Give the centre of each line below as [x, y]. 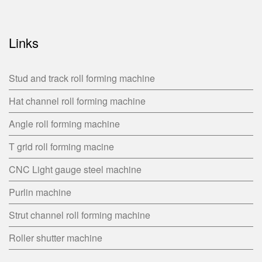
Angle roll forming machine [64, 124]
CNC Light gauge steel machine [75, 170]
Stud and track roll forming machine [82, 78]
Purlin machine [40, 192]
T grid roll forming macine [61, 147]
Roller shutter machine [56, 238]
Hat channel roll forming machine [77, 101]
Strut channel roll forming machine [80, 215]
